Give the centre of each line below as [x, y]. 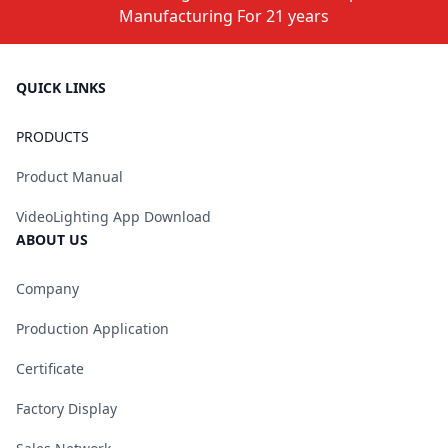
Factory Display [66, 408]
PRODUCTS [52, 136]
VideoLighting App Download [113, 216]
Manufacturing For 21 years [224, 16]
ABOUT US [52, 239]
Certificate [50, 368]
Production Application [92, 328]
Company [47, 288]
